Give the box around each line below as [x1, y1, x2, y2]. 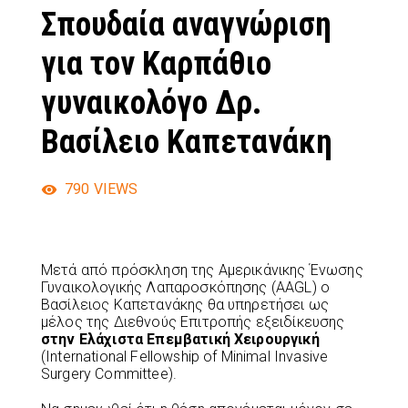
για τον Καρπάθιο [41, 44, 271, 83]
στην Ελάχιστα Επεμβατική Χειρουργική [41, 330, 320, 348]
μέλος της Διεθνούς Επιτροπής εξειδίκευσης [41, 312, 345, 331]
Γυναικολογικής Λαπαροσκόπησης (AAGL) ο [41, 278, 331, 296]
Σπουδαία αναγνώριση [41, 5, 331, 44]
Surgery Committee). [41, 364, 178, 382]
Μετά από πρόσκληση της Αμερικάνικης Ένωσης [41, 260, 363, 279]
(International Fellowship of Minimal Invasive [41, 347, 329, 365]
